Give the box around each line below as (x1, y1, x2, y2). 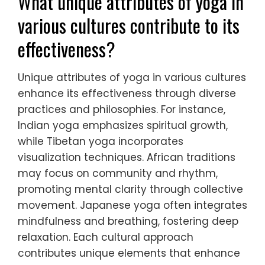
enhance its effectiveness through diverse (18, 86, 236, 101)
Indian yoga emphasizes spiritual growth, (18, 118, 228, 133)
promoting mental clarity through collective (18, 182, 243, 197)
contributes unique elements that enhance (18, 246, 240, 261)
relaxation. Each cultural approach (18, 230, 193, 245)
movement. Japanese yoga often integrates (18, 198, 247, 213)
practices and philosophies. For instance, (18, 102, 225, 117)
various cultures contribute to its (18, 11, 240, 40)
